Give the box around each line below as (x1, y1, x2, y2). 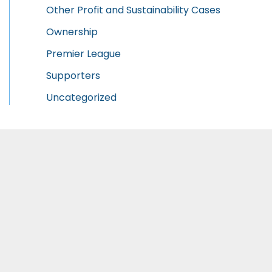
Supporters (46, 68, 100, 83)
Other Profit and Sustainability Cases (46, 2, 220, 17)
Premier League (46, 46, 121, 61)
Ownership (46, 24, 98, 39)
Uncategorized (46, 90, 117, 104)
